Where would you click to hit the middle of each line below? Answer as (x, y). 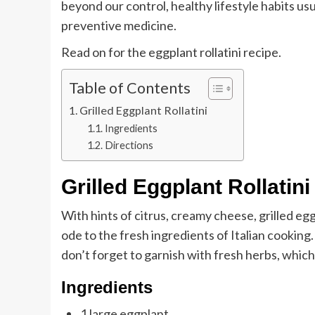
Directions (129, 146)
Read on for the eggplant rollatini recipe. (171, 52)
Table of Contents (130, 88)
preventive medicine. (119, 26)
